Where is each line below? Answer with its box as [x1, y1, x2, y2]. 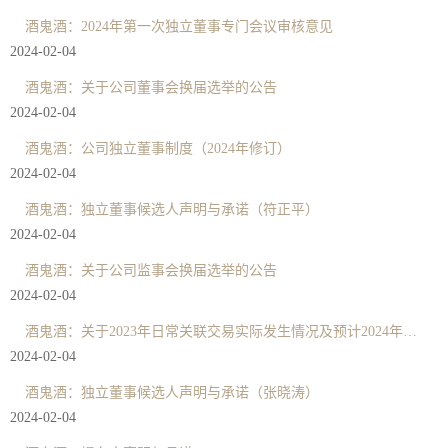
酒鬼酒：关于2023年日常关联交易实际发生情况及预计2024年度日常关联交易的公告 [403, 323, 417, 339]
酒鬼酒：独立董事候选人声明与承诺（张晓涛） [25, 384, 319, 400]
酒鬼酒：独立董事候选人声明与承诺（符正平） [25, 201, 319, 217]
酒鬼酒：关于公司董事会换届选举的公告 [25, 79, 277, 95]
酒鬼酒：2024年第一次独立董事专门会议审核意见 [25, 18, 333, 34]
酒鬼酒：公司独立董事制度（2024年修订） [25, 140, 291, 156]
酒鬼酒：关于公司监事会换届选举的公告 [25, 262, 277, 278]
